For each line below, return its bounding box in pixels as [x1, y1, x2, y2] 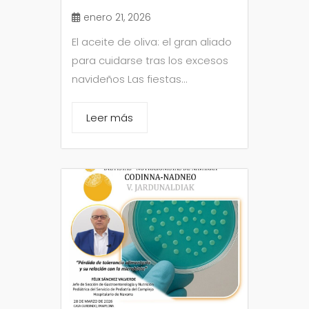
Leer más [86, 110, 133, 125]
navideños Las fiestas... [72, 71, 188, 86]
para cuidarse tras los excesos [72, 52, 228, 68]
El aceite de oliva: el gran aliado [72, 34, 232, 49]
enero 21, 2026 [83, 10, 151, 24]
